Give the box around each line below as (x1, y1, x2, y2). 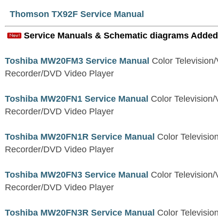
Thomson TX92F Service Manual (10, 9, 144, 19)
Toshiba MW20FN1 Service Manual (5, 94, 148, 104)
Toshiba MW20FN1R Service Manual (5, 132, 155, 142)
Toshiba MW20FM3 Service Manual (5, 56, 149, 66)
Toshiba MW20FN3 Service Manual (5, 170, 148, 180)
